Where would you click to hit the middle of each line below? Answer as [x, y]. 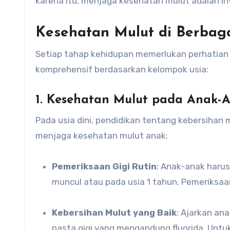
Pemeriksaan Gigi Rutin [107, 166]
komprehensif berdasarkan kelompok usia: [122, 69]
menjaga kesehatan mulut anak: [102, 136]
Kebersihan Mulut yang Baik [117, 213]
